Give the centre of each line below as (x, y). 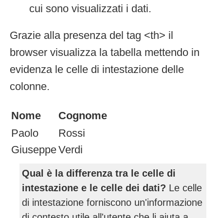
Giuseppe (34, 149)
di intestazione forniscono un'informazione (112, 202)
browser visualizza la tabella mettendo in (105, 52)
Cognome (83, 115)
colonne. (30, 86)
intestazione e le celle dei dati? (94, 188)
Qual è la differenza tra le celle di (99, 173)
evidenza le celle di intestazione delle (97, 69)
